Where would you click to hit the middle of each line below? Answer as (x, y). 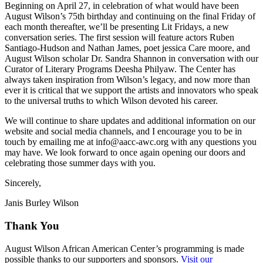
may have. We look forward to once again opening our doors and (125, 153)
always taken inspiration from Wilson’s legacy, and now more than (127, 80)
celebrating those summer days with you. (80, 163)
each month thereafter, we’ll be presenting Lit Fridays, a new (117, 27)
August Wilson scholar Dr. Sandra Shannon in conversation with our (131, 59)
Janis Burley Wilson (42, 203)
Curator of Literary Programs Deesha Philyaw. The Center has (120, 69)
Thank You (32, 225)
